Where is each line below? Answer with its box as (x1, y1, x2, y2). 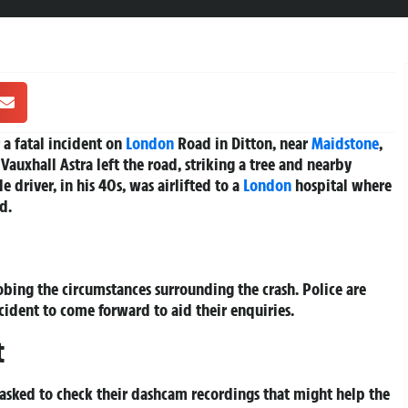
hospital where (291, 174, 392, 197)
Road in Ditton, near (174, 132, 311, 155)
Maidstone (311, 132, 379, 155)
